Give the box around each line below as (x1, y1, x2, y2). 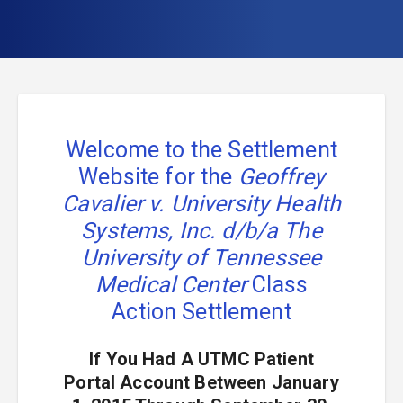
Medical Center (94, 272, 247, 298)
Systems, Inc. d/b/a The (81, 218, 322, 244)
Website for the (78, 164, 233, 190)
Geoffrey (237, 164, 325, 190)
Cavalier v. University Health (61, 191, 342, 217)
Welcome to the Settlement (66, 137, 337, 163)
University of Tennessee (81, 245, 322, 271)
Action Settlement (112, 299, 291, 325)
